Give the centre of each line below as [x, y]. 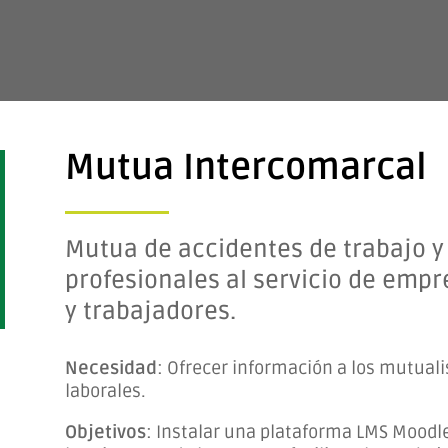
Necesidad [110, 367]
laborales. [105, 390]
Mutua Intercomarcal [245, 168]
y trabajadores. [150, 311]
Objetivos [105, 431]
